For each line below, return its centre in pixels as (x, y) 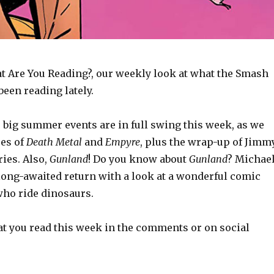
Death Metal (54, 142)
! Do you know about (138, 159)
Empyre (122, 142)
